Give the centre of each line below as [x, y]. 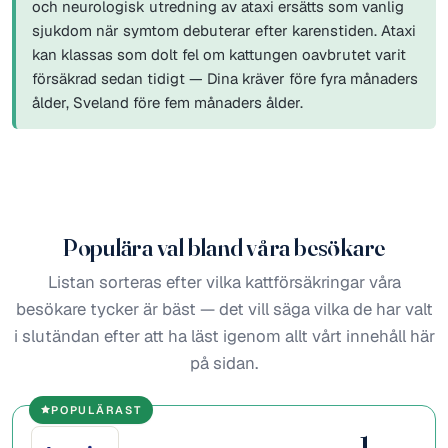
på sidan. [224, 362]
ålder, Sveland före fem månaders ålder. [167, 102]
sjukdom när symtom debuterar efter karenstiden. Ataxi [224, 30]
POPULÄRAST [96, 409]
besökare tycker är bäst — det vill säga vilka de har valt [224, 308]
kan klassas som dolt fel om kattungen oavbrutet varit [219, 54]
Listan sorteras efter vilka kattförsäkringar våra [224, 281]
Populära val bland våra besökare [224, 246]
